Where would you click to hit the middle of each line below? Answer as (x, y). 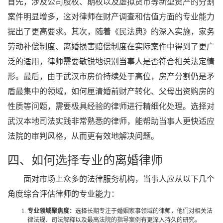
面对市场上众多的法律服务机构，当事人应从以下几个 (119, 179)
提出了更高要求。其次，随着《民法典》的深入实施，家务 (111, 32)
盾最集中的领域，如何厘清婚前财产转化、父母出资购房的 (111, 91)
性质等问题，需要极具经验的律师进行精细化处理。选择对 (111, 106)
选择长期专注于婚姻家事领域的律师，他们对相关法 (144, 211)
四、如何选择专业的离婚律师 (85, 160)
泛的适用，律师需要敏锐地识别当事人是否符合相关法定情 (111, 61)
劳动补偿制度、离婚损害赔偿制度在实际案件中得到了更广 (111, 47)
